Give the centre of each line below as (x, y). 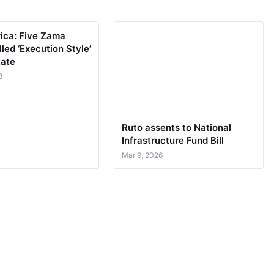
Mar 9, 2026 (143, 155)
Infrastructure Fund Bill (173, 140)
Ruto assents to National (177, 127)
